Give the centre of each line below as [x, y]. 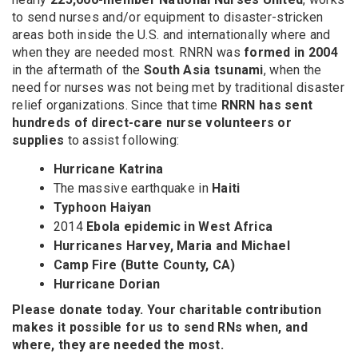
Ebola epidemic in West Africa [178, 226]
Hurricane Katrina [108, 169]
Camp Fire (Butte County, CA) [144, 265]
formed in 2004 [289, 52]
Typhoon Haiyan [102, 207]
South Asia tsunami [203, 70]
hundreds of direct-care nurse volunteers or [152, 122]
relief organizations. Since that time [117, 105]
